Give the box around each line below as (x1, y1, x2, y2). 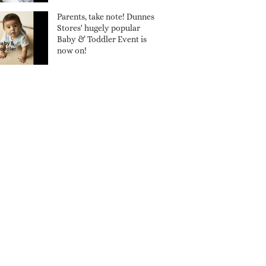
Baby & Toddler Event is (57, 34, 147, 44)
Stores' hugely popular (57, 23, 140, 33)
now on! (57, 46, 87, 55)
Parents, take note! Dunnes (57, 12, 154, 21)
